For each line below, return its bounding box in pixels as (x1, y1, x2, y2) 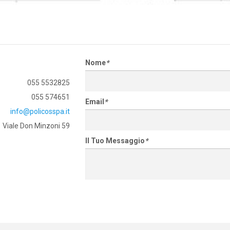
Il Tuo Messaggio (85, 137, 145, 145)
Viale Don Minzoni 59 (2, 122, 70, 130)
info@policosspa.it (10, 107, 70, 116)
